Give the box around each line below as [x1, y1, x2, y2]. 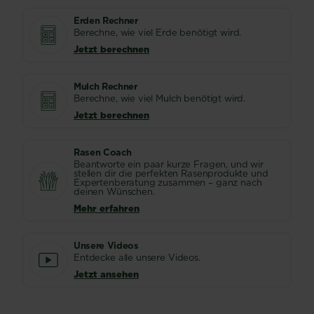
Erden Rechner [74, 14, 138, 27]
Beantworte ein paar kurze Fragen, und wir [74, 158, 264, 170]
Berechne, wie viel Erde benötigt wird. [74, 26, 242, 39]
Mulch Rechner [74, 80, 137, 93]
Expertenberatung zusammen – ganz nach [74, 176, 262, 189]
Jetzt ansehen [74, 268, 139, 280]
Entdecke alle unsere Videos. [74, 251, 200, 264]
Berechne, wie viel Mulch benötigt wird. [74, 92, 246, 104]
